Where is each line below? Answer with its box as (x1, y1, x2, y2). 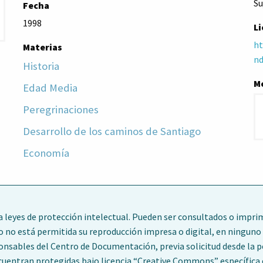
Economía (22, 146, 69, 160)
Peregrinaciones (22, 102, 99, 116)
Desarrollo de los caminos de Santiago (22, 124, 201, 138)
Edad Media (22, 80, 77, 95)
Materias (22, 41, 62, 53)
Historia (22, 59, 59, 73)
